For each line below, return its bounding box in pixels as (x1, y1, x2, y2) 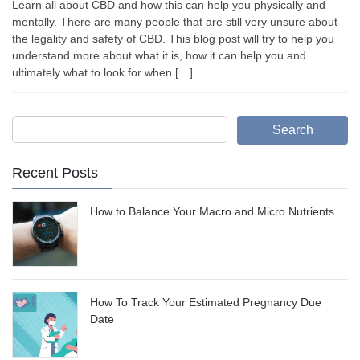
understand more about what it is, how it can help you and (12, 49, 306, 63)
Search (272, 123, 313, 137)
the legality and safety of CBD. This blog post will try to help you (12, 32, 334, 46)
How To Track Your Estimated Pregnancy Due (90, 296, 321, 309)
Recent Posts (12, 165, 98, 182)
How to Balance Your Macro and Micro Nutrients (90, 205, 334, 219)
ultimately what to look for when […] (12, 66, 193, 80)
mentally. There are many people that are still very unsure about (12, 15, 337, 29)
